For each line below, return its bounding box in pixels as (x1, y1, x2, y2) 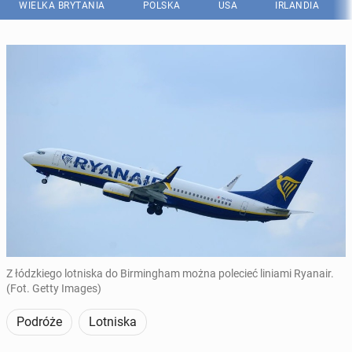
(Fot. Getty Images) (6, 282, 101, 295)
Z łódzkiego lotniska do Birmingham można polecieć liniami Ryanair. (6, 267, 334, 280)
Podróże (16, 314, 62, 329)
